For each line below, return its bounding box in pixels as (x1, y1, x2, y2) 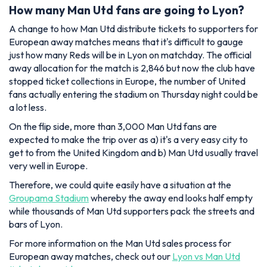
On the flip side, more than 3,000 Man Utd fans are (9, 120, 217, 132)
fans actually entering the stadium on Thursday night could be (9, 88, 258, 100)
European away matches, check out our (9, 250, 172, 262)
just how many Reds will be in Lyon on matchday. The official (9, 48, 252, 61)
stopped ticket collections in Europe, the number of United (9, 74, 246, 87)
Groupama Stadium (9, 191, 89, 204)
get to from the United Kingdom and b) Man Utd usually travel (9, 146, 258, 159)
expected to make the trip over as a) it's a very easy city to (9, 133, 248, 145)
